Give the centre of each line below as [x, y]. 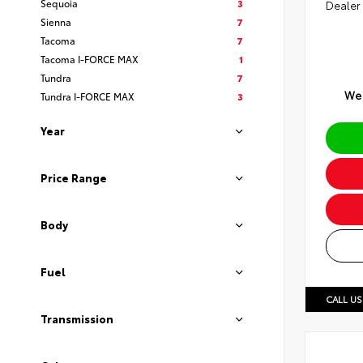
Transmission [77, 318]
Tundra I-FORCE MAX [88, 96]
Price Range [74, 177]
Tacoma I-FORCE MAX [90, 59]
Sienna [56, 21]
